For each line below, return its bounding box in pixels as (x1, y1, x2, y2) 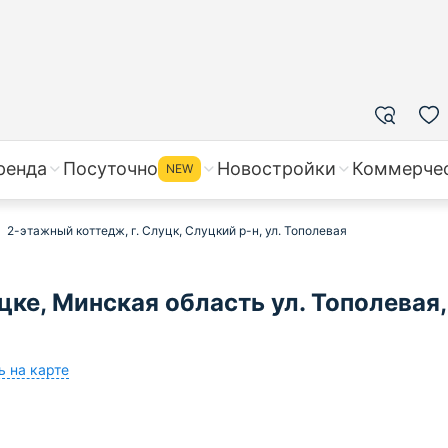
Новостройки (217, 158, 336, 179)
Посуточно (63, 158, 158, 179)
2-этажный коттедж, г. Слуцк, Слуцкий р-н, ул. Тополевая (7, 223, 347, 238)
